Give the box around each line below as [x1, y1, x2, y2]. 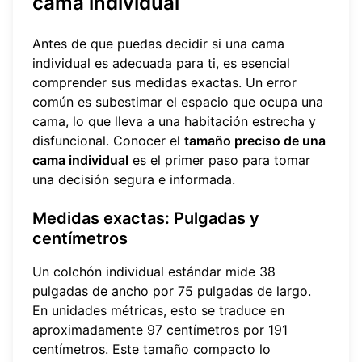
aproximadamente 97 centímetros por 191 [32, 321, 288, 338]
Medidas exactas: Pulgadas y [32, 208, 259, 228]
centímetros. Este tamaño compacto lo [32, 340, 271, 357]
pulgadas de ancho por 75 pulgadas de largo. [32, 282, 311, 299]
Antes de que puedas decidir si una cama [32, 35, 284, 52]
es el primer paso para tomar [128, 151, 310, 168]
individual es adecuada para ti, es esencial [32, 54, 290, 71]
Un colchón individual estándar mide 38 [32, 263, 276, 280]
